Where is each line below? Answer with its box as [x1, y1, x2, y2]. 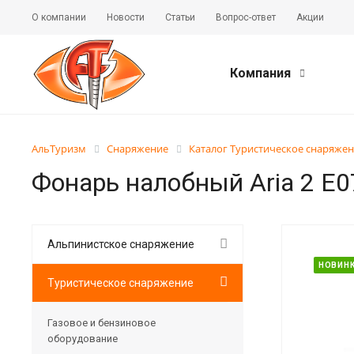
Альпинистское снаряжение [47, 237, 194, 250]
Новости [107, 12, 145, 23]
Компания [229, 66, 294, 81]
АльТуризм [32, 141, 86, 156]
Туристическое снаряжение [47, 276, 194, 289]
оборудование [47, 332, 118, 345]
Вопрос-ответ [216, 12, 276, 23]
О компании [32, 12, 86, 23]
